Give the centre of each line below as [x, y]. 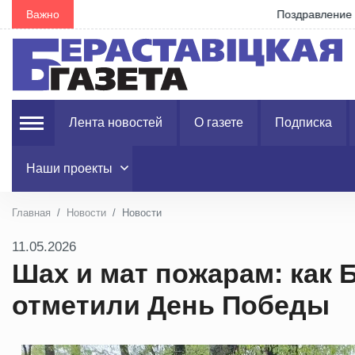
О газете [219, 122]
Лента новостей [116, 122]
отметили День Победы [171, 305]
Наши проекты [69, 168]
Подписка [303, 122]
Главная [31, 213]
